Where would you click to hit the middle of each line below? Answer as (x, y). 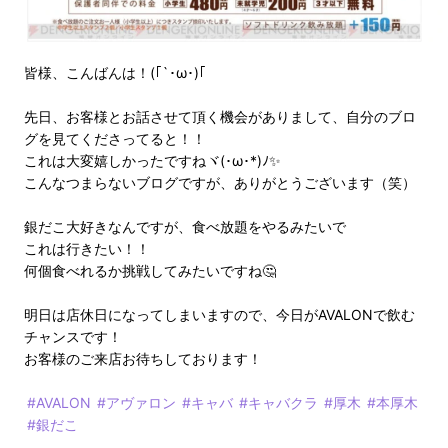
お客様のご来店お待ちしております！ (143, 359)
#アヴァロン (136, 403)
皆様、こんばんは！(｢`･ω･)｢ (115, 73)
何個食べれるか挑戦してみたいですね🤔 (150, 271)
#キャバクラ (278, 403)
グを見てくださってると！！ (115, 139)
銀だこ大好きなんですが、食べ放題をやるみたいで (185, 227)
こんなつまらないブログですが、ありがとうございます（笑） (220, 183)
